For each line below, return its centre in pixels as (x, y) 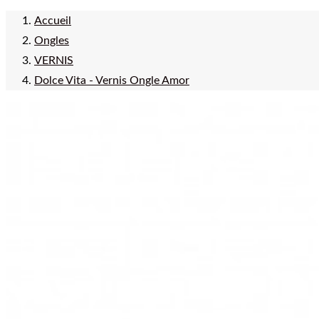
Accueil (53, 20)
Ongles (52, 40)
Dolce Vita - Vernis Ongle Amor (112, 80)
